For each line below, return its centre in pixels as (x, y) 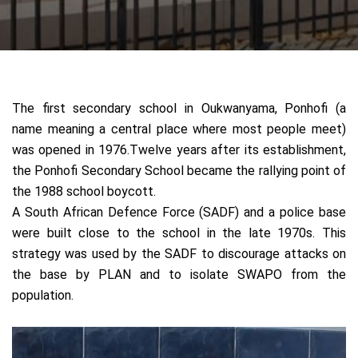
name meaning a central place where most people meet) (179, 129)
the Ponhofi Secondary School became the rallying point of (179, 171)
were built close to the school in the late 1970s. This (179, 233)
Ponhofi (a (316, 109)
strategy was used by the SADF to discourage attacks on (179, 254)
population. (44, 296)
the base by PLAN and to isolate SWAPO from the (179, 275)
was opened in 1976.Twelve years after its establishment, (179, 150)
